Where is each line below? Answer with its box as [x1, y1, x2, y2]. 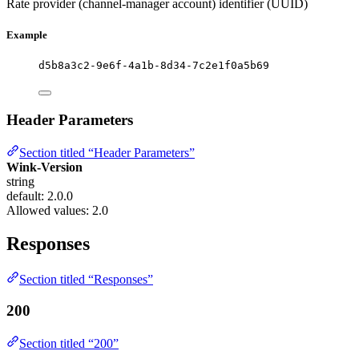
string [6, 174, 34, 188]
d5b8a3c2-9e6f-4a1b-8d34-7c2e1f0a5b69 [38, 59, 269, 72]
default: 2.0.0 [6, 188, 73, 203]
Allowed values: [6, 203, 92, 217]
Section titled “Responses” [19, 272, 153, 287]
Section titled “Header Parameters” [19, 145, 195, 159]
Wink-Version [6, 159, 83, 174]
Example [6, 28, 47, 41]
